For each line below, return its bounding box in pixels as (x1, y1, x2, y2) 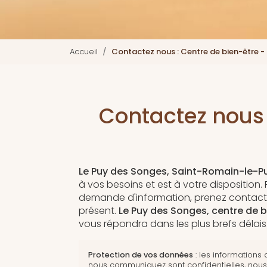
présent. (79, 204, 119, 218)
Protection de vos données (88, 250, 193, 260)
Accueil (70, 46, 98, 58)
